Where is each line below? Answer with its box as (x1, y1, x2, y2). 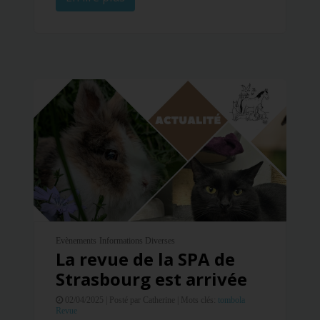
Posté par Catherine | (109, 294, 179, 305)
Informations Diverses (99, 235, 175, 246)
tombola (218, 294, 245, 305)
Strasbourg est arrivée (56, 266, 247, 291)
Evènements (56, 235, 96, 246)
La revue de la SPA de (56, 246, 235, 271)
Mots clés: (181, 294, 218, 305)
